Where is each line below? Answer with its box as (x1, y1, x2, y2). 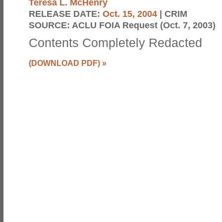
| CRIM (157, 8, 187, 19)
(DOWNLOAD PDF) (29, 59, 100, 67)
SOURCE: (29, 20, 72, 30)
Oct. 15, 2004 (103, 8, 157, 19)
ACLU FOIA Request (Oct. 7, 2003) (72, 20, 216, 30)
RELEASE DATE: (29, 8, 103, 19)
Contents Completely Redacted (29, 36, 202, 50)
